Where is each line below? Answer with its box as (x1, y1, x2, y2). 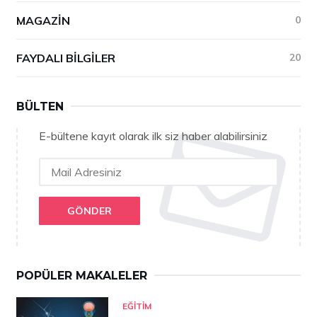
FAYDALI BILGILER (16, 50, 115, 65)
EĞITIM (122, 300, 151, 311)
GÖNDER (67, 204, 112, 217)
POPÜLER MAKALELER (16, 268, 147, 282)
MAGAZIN (16, 13, 70, 28)
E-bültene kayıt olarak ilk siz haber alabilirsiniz (39, 128, 267, 143)
